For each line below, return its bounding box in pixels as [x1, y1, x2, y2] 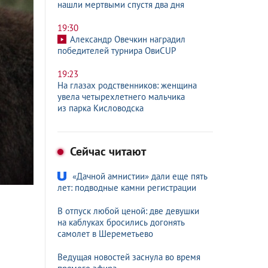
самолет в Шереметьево [57, 228, 153, 239]
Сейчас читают [67, 144, 146, 159]
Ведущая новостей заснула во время [57, 251, 200, 263]
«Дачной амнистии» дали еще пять [72, 170, 208, 182]
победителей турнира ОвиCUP [57, 45, 176, 56]
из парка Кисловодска [57, 102, 144, 114]
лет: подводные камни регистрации [57, 182, 196, 193]
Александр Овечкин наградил [70, 33, 185, 45]
